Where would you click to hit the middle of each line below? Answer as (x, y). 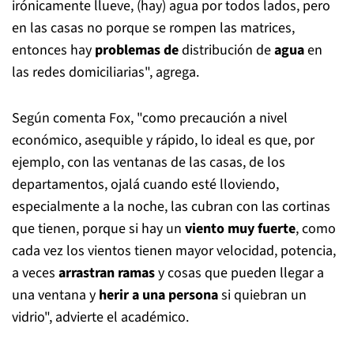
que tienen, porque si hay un (98, 228)
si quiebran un (262, 295)
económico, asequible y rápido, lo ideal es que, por (163, 140)
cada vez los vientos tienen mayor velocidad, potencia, (174, 250)
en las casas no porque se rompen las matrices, (153, 28)
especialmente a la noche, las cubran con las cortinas (171, 206)
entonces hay (52, 50)
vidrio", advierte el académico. (100, 317)
